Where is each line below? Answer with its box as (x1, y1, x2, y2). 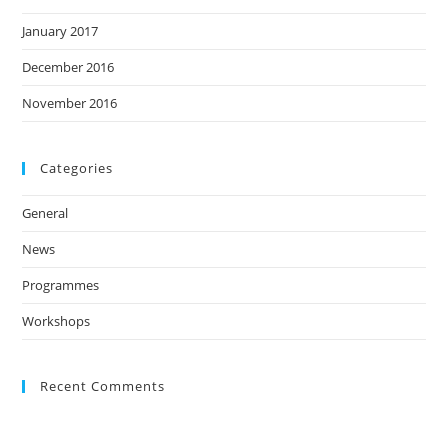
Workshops (22, 311, 91, 330)
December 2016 (22, 57, 115, 76)
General (22, 203, 69, 222)
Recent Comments (40, 376, 166, 395)
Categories (40, 158, 114, 177)
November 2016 (22, 93, 118, 112)
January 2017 (22, 21, 99, 40)
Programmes (22, 275, 100, 294)
